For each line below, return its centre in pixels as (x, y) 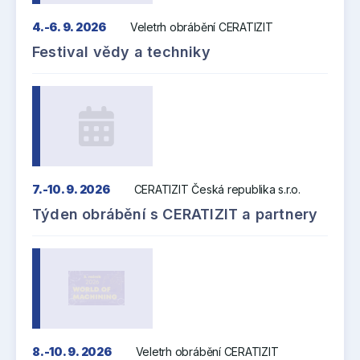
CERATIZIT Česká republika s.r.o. (217, 189)
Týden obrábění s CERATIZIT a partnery (175, 214)
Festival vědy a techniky (121, 51)
